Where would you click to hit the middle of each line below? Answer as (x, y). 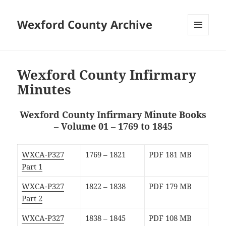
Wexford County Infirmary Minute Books (113, 115)
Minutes (44, 90)
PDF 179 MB (170, 186)
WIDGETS (202, 56)
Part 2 (32, 199)
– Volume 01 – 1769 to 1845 (113, 126)
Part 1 (32, 167)
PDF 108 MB (170, 218)
